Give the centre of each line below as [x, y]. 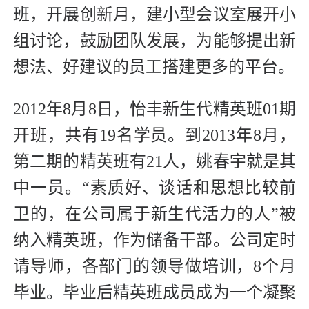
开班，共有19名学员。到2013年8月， [154, 135]
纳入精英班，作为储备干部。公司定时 [154, 240]
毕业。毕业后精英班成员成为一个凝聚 [154, 292]
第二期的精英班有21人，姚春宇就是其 [154, 161]
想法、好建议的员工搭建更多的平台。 [154, 67]
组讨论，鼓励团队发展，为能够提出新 [154, 40]
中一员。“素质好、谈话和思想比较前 [154, 187]
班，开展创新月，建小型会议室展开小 [154, 14]
